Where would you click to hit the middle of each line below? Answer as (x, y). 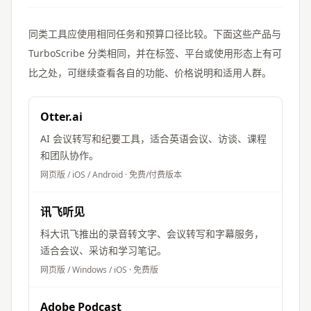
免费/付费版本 (155, 174)
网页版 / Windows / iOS (84, 269)
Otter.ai (61, 116)
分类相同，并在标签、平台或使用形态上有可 (183, 53)
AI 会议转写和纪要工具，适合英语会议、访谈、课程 (153, 138)
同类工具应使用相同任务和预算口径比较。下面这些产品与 (155, 33)
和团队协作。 (69, 155)
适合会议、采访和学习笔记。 (103, 250)
